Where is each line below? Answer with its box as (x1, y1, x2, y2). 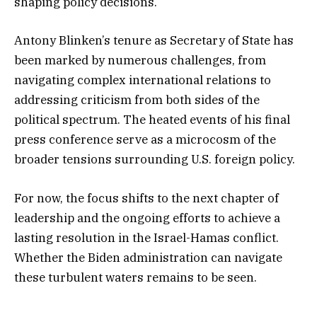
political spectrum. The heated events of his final (14, 112, 290, 128)
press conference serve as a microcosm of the (14, 132, 276, 148)
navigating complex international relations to (14, 72, 271, 88)
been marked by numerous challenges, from (14, 52, 266, 69)
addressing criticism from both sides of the (14, 92, 260, 108)
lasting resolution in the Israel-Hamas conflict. (14, 229, 279, 246)
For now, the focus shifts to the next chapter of (14, 190, 279, 206)
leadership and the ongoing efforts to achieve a (14, 209, 280, 226)
